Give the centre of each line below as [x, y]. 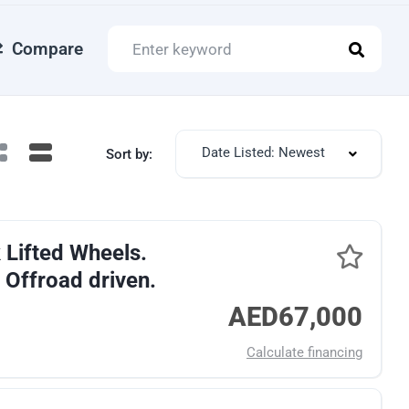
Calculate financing [304, 352]
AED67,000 [295, 317]
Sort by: [129, 154]
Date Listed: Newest [263, 152]
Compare [47, 48]
